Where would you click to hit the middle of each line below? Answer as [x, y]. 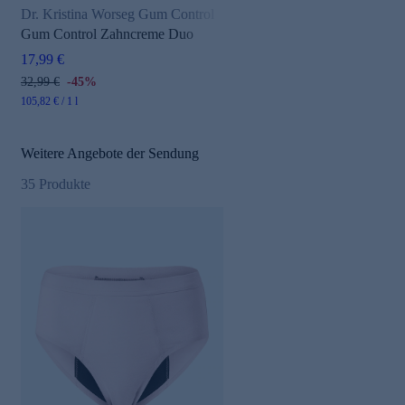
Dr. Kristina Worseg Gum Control [118, 14]
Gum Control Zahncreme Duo [107, 33]
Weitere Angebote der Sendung [110, 153]
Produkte [65, 184]
